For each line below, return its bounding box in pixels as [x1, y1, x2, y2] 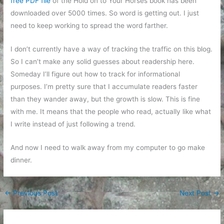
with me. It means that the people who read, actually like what [10, 107, 211, 115]
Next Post [179, 188, 213, 197]
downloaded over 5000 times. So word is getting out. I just [10, 9, 199, 17]
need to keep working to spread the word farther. [10, 21, 168, 29]
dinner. [10, 155, 32, 164]
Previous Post [11, 188, 58, 197]
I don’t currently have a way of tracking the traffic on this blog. [10, 44, 213, 53]
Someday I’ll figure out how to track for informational [10, 69, 180, 78]
